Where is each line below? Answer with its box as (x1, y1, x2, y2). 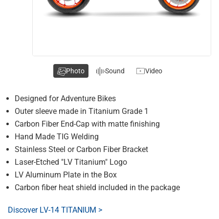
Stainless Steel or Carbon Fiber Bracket (15, 145, 148, 154)
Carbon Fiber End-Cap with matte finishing (15, 119, 160, 129)
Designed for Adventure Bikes (15, 94, 116, 103)
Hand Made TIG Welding (15, 132, 99, 141)
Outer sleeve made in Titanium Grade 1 (15, 107, 149, 116)
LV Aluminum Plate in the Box (15, 170, 117, 179)
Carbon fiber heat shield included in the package (15, 183, 180, 192)
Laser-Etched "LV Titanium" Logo (15, 157, 127, 167)
